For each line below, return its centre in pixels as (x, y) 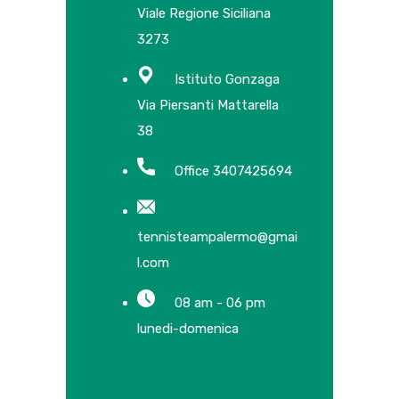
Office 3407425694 (233, 171)
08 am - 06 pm (220, 303)
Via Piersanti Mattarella (208, 105)
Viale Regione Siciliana (204, 13)
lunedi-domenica (188, 329)
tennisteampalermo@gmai (217, 237)
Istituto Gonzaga (227, 79)
